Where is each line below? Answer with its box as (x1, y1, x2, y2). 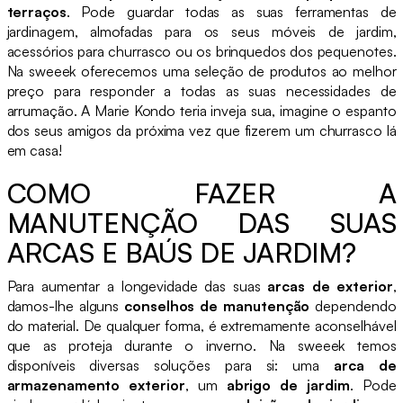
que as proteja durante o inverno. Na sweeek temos (6, 336, 397, 354)
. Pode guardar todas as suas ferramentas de (66, 2, 397, 21)
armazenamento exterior (6, 375, 185, 394)
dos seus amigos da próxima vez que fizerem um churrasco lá (6, 121, 397, 139)
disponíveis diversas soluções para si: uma (6, 355, 335, 374)
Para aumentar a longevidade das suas (6, 276, 268, 295)
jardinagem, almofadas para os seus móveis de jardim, (6, 22, 397, 40)
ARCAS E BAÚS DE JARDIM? (6, 235, 357, 269)
